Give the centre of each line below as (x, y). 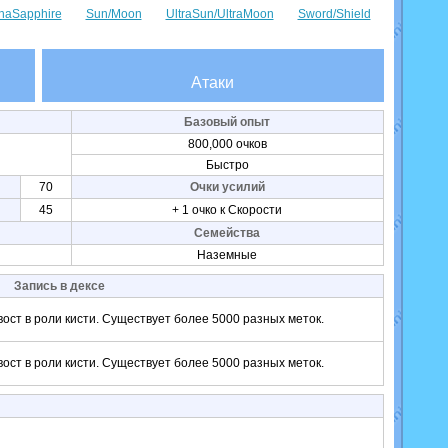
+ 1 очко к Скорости (227, 210)
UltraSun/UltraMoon (219, 14)
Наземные (227, 255)
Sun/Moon (113, 14)
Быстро (227, 165)
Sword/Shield (334, 14)
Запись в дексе (59, 286)
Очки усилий (227, 187)
